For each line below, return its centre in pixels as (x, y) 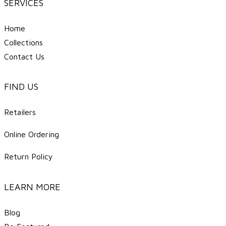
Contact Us (24, 56)
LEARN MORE (33, 187)
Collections (24, 42)
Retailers (20, 112)
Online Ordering (32, 134)
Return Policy (29, 157)
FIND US (21, 87)
